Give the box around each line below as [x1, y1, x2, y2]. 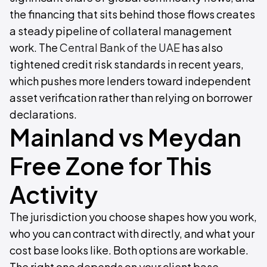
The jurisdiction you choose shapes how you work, [10, 210, 257, 223]
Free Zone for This [10, 150, 212, 181]
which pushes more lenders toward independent [10, 74, 251, 88]
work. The [10, 41, 60, 54]
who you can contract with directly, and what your [10, 226, 254, 240]
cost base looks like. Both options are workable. [10, 243, 249, 257]
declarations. [10, 107, 77, 121]
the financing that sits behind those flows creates [10, 7, 255, 21]
